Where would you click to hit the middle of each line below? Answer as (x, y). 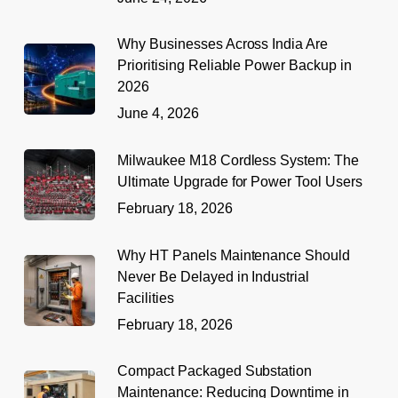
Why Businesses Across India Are (223, 44)
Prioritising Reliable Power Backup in (235, 65)
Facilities (145, 298)
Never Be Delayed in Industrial (213, 276)
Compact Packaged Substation (215, 370)
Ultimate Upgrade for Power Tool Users (240, 181)
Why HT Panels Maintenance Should (234, 255)
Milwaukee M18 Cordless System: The (238, 160)
